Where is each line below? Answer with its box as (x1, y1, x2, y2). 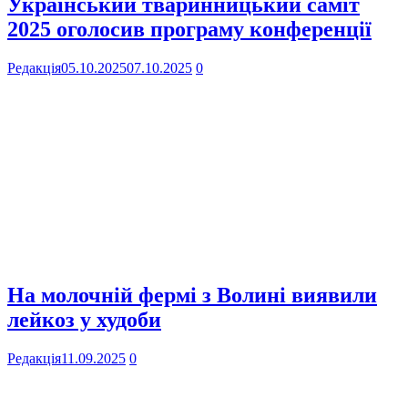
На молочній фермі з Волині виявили (7, 282, 377, 307)
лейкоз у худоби (7, 307, 161, 331)
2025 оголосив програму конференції (7, 17, 372, 42)
